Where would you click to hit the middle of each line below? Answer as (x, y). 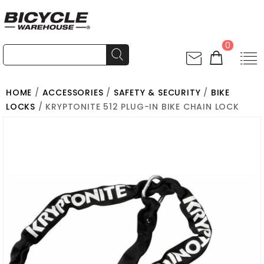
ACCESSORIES (73, 93)
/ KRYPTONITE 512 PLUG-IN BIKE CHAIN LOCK (137, 107)
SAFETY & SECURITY (157, 93)
